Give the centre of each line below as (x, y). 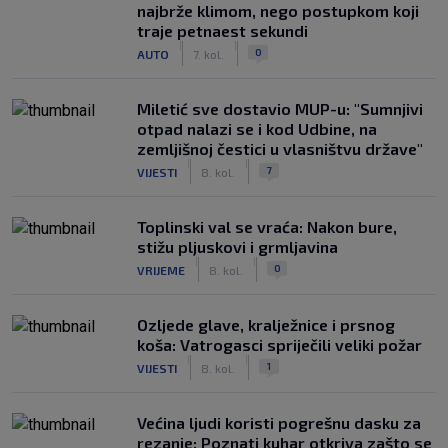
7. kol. (208, 53)
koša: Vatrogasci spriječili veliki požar (279, 344)
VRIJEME (161, 269)
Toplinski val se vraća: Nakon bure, (267, 226)
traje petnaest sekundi (222, 30)
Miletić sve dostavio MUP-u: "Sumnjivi (280, 108)
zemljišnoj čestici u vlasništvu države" (280, 148)
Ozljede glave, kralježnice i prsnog (266, 324)
